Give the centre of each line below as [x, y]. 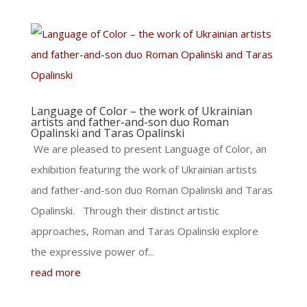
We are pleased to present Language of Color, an [148, 149]
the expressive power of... [92, 251]
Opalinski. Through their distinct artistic [125, 210]
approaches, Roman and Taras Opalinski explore [144, 231]
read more [56, 272]
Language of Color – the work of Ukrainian [141, 111]
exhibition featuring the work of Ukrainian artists [144, 169]
